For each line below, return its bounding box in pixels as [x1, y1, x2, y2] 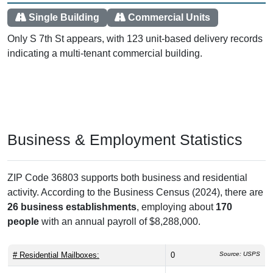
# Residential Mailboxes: [13, 250, 99, 260]
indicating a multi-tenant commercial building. [7, 48, 202, 58]
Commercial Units [128, 12, 211, 23]
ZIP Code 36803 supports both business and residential [7, 172, 247, 183]
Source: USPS [219, 250, 260, 257]
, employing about [136, 201, 216, 212]
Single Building [28, 12, 99, 23]
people [7, 216, 39, 227]
